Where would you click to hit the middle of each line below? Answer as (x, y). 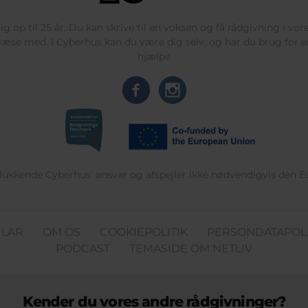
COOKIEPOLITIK (144, 232)
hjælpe (154, 56)
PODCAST (83, 248)
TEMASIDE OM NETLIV (191, 248)
